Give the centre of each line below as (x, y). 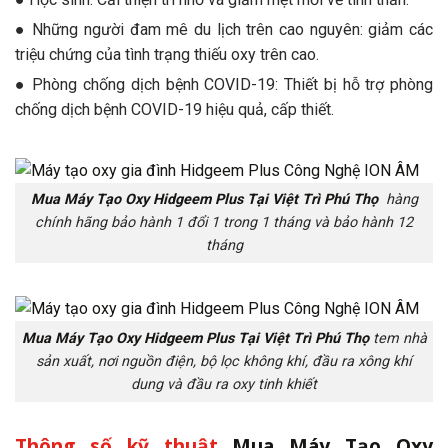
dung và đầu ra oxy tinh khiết (224, 385)
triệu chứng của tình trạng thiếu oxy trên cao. (167, 54)
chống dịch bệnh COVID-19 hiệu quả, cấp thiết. (174, 109)
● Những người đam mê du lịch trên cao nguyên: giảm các (224, 29)
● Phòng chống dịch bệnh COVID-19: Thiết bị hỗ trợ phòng (224, 84)
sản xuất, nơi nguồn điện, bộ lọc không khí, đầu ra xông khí (224, 362)
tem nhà (399, 339)
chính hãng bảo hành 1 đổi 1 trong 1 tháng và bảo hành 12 (224, 223)
